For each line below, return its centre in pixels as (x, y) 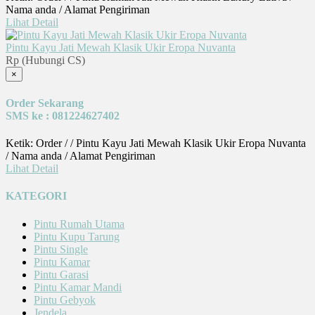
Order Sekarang (45, 103)
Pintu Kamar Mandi (78, 287)
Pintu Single (61, 249)
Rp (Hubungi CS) (45, 60)
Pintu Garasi (61, 274)
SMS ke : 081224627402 (63, 115)
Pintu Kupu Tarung (77, 236)
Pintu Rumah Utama (79, 224)
